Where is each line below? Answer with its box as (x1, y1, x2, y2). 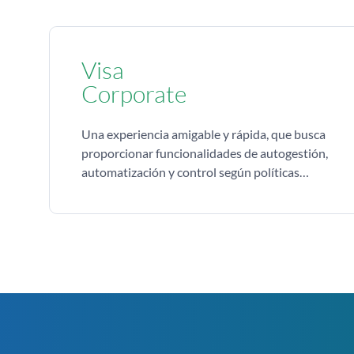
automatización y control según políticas (81, 164, 299, 179)
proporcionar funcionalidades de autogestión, (81, 145, 328, 160)
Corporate (81, 79, 186, 108)
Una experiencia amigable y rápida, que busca (81, 126, 328, 141)
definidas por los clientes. (81, 183, 217, 198)
